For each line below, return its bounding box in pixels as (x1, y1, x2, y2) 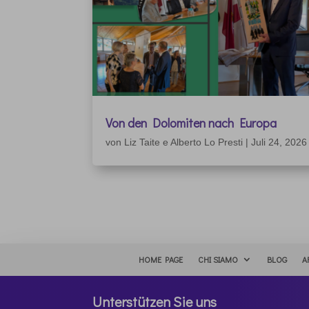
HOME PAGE (138, 253, 183, 265)
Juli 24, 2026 (251, 137, 308, 148)
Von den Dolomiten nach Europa (106, 114, 277, 132)
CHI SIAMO (197, 253, 238, 265)
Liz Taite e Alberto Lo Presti (124, 137, 243, 148)
